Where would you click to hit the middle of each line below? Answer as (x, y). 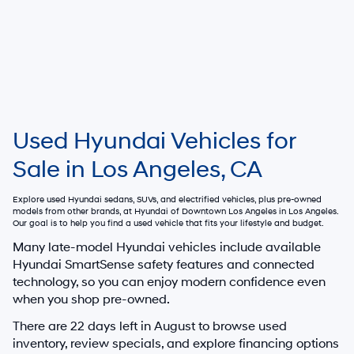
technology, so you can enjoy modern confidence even (169, 282)
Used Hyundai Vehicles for (154, 141)
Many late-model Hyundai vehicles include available (167, 247)
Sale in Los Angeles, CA (137, 169)
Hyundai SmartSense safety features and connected (164, 264)
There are (41, 326)
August (175, 326)
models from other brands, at (73, 211)
